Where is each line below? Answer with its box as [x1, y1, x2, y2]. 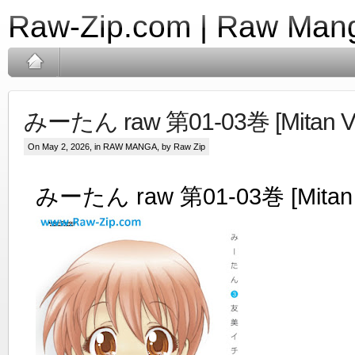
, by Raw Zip [157, 142, 205, 151]
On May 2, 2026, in [28, 142, 103, 151]
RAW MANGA [103, 142, 157, 151]
